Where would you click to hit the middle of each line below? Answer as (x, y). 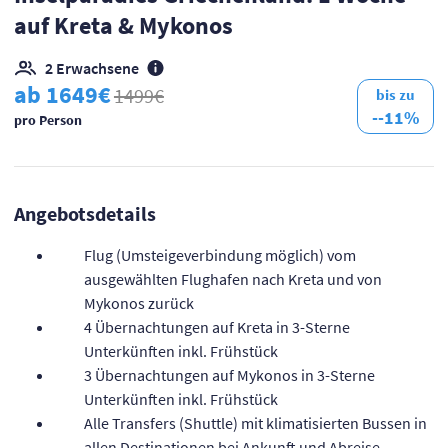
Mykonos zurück (138, 302)
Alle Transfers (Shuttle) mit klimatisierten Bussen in (255, 422)
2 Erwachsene (91, 67)
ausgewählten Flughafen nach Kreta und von (232, 278)
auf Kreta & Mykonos (123, 25)
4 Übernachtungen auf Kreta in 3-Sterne (216, 326)
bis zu (396, 95)
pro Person (47, 119)
